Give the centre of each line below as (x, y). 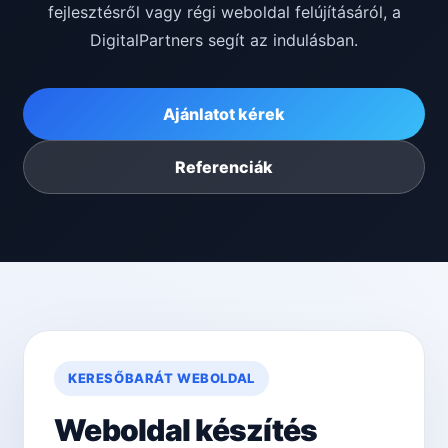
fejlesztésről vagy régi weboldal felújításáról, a (224, 12)
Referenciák (224, 167)
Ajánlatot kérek (224, 114)
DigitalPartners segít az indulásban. (224, 40)
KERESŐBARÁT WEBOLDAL (161, 378)
